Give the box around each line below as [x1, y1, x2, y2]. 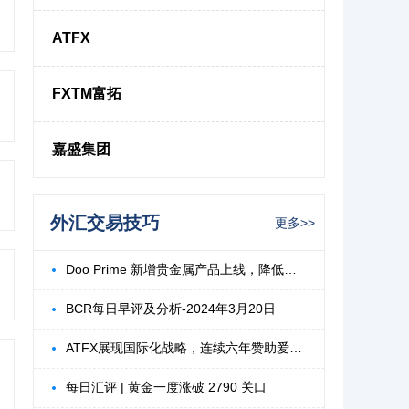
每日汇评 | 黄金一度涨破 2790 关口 [66, 380, 267, 394]
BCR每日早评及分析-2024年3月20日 [66, 301, 276, 316]
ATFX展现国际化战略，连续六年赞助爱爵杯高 [289, 341, 302, 355]
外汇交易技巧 [50, 213, 160, 233]
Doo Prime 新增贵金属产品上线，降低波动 [284, 262, 297, 277]
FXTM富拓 [52, 86, 121, 101]
